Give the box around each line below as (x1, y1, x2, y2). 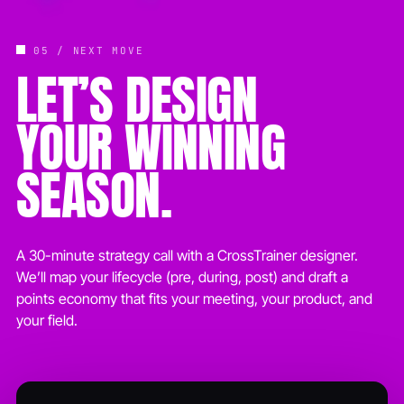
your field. (16, 310, 78, 329)
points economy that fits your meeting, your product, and (16, 289, 372, 308)
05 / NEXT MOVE (25, 43, 144, 57)
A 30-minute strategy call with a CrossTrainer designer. (16, 245, 358, 264)
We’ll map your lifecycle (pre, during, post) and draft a (16, 267, 348, 286)
